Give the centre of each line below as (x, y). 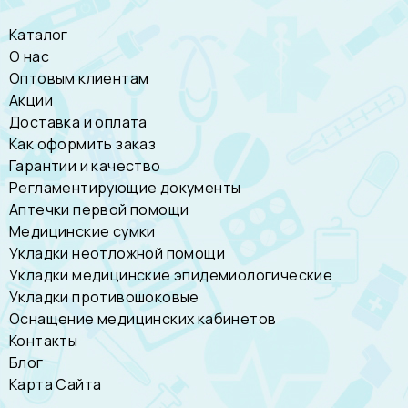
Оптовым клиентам (79, 79)
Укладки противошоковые (104, 297)
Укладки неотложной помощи (117, 254)
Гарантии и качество (85, 166)
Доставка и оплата (78, 122)
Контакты (44, 341)
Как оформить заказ (83, 144)
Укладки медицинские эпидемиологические (171, 275)
